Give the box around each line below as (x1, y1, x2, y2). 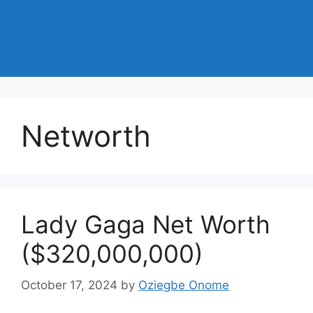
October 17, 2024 (21, 277, 117, 292)
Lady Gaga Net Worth (21, 210, 270, 239)
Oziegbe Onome (138, 277, 229, 292)
